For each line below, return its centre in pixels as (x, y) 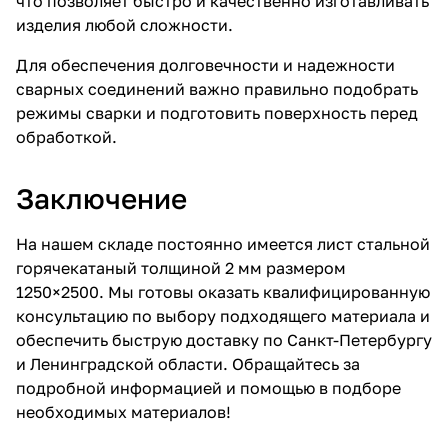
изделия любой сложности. (124, 24)
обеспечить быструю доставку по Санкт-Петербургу (224, 339)
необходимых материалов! (123, 411)
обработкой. (66, 136)
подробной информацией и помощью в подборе (208, 387)
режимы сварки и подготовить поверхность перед (217, 112)
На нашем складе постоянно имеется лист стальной (223, 243)
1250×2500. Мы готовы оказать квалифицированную (223, 291)
